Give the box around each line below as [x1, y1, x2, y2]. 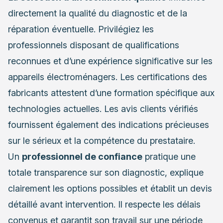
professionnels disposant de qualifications [8, 40, 179, 51]
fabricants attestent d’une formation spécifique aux [8, 88, 215, 99]
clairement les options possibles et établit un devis [8, 183, 212, 194]
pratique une [142, 151, 196, 162]
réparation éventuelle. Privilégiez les [8, 24, 154, 35]
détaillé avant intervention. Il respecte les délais [8, 199, 201, 210]
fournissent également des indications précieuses [8, 119, 209, 130]
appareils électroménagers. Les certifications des [8, 72, 207, 83]
